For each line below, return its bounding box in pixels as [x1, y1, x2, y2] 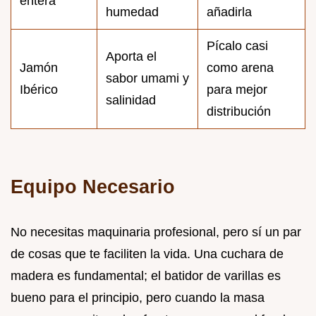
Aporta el [106, 49, 157, 63]
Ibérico [20, 82, 58, 97]
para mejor [207, 82, 267, 97]
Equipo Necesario [11, 175, 175, 197]
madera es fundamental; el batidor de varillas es [11, 268, 281, 283]
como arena [207, 60, 274, 75]
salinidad [106, 92, 156, 107]
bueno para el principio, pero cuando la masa [11, 290, 265, 305]
